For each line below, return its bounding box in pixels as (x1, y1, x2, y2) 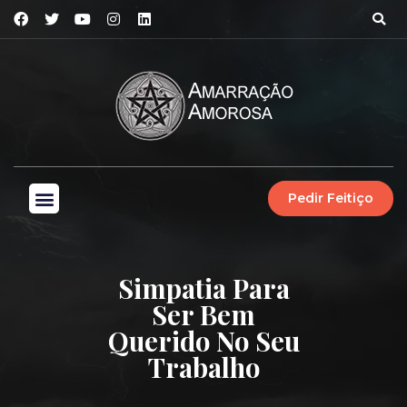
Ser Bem (152, 297, 255, 332)
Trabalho (147, 350, 260, 384)
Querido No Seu (107, 323, 300, 358)
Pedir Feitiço (287, 190, 373, 206)
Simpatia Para (117, 271, 290, 305)
